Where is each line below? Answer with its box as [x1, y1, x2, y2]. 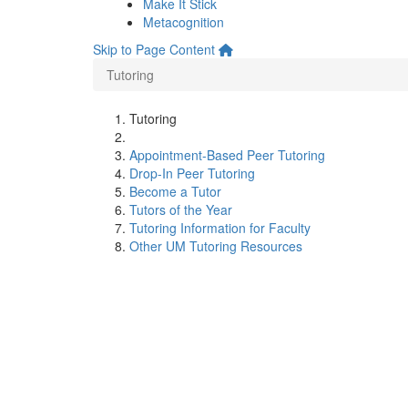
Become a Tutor [129, 182, 221, 200]
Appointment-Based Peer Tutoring [129, 146, 325, 164]
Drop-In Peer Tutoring [129, 164, 255, 182]
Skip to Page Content [93, 40, 215, 58]
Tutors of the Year [129, 200, 232, 219]
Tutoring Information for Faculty [129, 219, 311, 237]
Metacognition [143, 13, 224, 31]
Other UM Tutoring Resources [129, 237, 302, 255]
